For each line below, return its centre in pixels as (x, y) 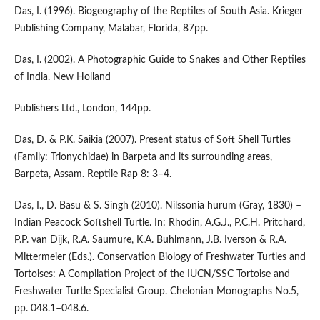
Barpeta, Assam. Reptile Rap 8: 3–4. (92, 175)
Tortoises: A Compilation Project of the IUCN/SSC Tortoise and (152, 275)
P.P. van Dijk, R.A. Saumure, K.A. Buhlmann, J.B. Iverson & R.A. (150, 240)
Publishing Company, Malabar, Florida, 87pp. (111, 29)
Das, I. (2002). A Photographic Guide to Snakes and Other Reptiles (160, 60)
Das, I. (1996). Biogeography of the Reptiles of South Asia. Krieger (158, 12)
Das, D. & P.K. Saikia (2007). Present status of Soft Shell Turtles (152, 140)
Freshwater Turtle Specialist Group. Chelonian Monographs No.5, (156, 292)
